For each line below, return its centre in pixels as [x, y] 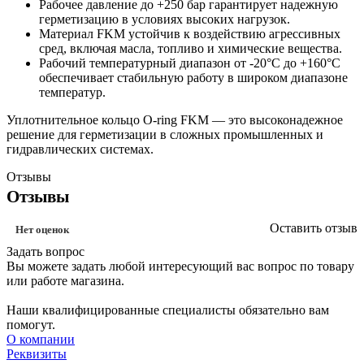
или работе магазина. [65, 280]
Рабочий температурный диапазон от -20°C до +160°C [190, 63]
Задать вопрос [45, 251]
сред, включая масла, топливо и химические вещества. [191, 48]
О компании [41, 339]
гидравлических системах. [80, 149]
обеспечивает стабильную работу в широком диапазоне [193, 77]
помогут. [31, 324]
